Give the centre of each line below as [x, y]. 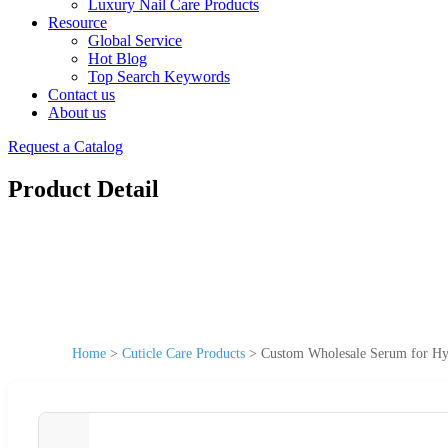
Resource [77, 22]
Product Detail [83, 188]
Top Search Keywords [159, 76]
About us [77, 112]
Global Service [135, 40]
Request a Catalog [65, 146]
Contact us [81, 94]
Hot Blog [117, 58]
